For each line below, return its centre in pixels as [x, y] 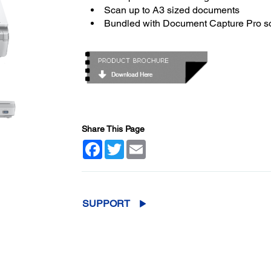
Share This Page [113, 129]
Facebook [121, 144]
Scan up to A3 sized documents [171, 10]
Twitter [136, 144]
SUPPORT [106, 203]
